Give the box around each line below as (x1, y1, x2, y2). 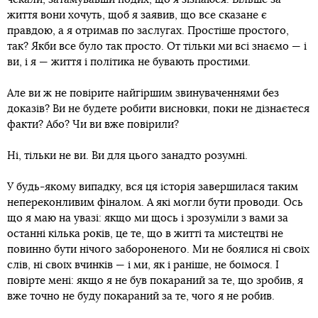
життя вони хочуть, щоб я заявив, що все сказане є (7, 9, 267, 21)
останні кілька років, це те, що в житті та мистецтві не (7, 228, 283, 239)
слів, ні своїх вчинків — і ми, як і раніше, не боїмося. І (7, 259, 279, 270)
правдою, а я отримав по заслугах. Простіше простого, (7, 25, 289, 36)
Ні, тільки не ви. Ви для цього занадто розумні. (7, 150, 248, 161)
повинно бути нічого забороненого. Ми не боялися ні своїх (7, 243, 309, 255)
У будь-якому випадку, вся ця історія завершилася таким (7, 181, 298, 192)
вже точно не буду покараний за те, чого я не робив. (7, 290, 275, 302)
